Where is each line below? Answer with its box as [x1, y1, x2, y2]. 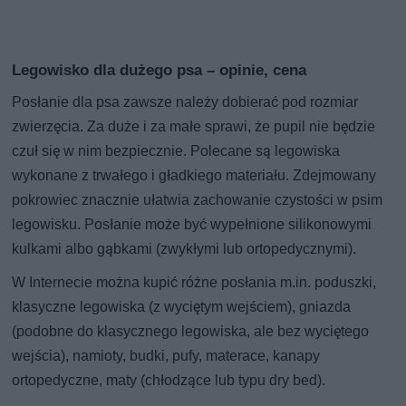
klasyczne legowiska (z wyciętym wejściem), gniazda [12, 298, 352, 316]
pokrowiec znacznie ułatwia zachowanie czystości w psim [12, 191, 383, 209]
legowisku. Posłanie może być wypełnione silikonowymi [12, 216, 372, 234]
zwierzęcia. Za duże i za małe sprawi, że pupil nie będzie [12, 118, 376, 136]
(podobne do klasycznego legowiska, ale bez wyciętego [12, 323, 370, 341]
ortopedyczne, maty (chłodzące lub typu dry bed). [12, 372, 326, 390]
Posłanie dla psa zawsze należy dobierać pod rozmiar [12, 93, 359, 111]
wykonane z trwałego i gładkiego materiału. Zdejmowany [12, 167, 377, 185]
